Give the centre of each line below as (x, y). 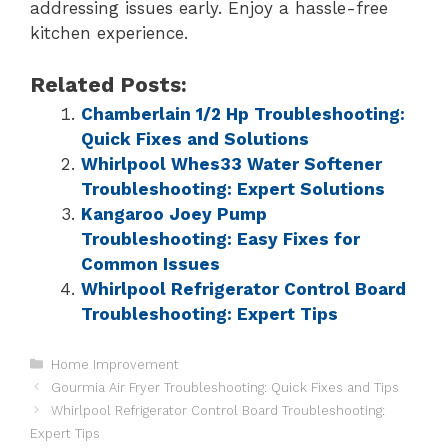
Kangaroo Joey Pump (174, 213)
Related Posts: (108, 84)
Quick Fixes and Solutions (195, 138)
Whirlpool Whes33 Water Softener (231, 163)
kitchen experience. (109, 33)
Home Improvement (114, 364)
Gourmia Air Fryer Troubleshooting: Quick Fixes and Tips (224, 387)
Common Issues (150, 263)
